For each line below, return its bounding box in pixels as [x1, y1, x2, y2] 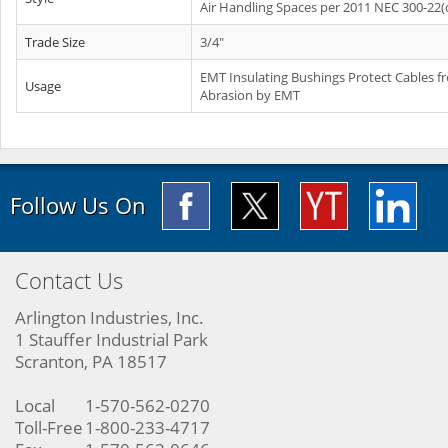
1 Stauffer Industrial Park [15, 328, 208, 351]
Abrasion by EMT [200, 86, 300, 104]
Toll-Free [15, 416, 83, 439]
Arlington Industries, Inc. [15, 306, 204, 329]
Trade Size [25, 33, 85, 51]
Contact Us [15, 265, 123, 295]
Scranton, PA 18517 [15, 350, 167, 373]
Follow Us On [10, 190, 146, 221]
